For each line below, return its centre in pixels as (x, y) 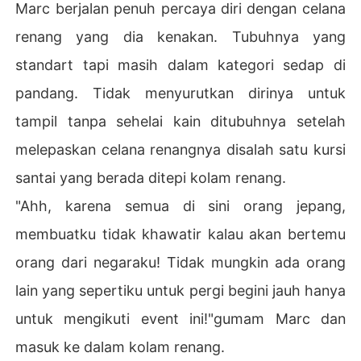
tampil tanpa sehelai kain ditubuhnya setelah (180, 121)
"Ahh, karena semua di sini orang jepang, (180, 205)
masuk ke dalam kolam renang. (120, 346)
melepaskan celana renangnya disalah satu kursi (180, 149)
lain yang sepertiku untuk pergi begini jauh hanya (180, 290)
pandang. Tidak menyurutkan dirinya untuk (180, 93)
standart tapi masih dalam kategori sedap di (180, 64)
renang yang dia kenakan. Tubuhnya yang (180, 36)
